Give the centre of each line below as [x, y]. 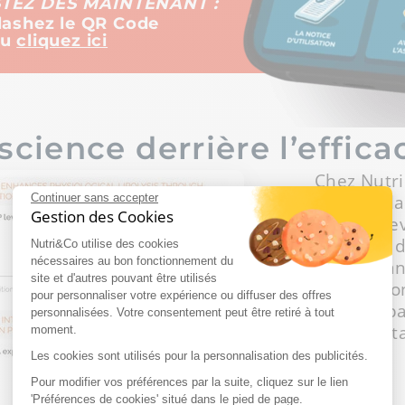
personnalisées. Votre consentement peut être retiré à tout [183, 313]
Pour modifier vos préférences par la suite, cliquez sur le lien [189, 382]
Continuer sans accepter [94, 198]
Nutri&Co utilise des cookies [105, 244]
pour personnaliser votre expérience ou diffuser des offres [181, 296]
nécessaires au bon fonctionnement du [132, 261]
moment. [54, 330]
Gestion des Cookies [102, 217]
